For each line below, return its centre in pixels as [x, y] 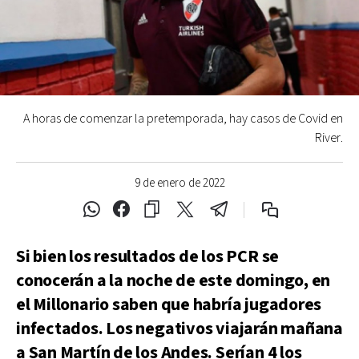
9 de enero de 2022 [179, 183]
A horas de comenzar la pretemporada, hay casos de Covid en [183, 119]
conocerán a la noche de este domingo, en [173, 281]
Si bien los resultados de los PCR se [148, 257]
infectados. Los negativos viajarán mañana [179, 329]
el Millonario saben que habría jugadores [169, 305]
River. [329, 138]
